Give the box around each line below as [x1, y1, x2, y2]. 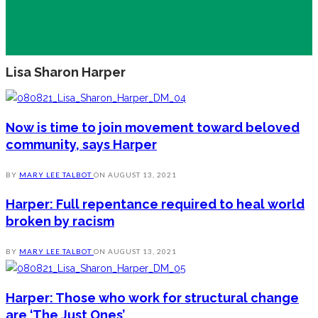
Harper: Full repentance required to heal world [6, 197, 305, 212]
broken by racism [6, 214, 114, 229]
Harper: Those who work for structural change [6, 290, 299, 306]
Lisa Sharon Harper [6, 65, 126, 80]
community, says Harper [6, 137, 157, 153]
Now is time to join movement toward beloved [6, 120, 300, 136]
